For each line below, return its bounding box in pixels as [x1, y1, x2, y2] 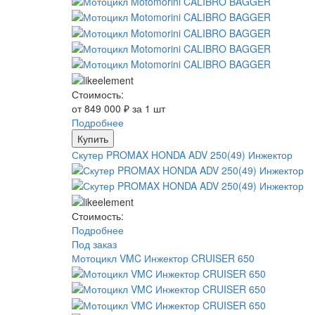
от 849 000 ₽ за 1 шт [72, 101, 165, 115]
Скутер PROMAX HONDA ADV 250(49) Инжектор [72, 147, 292, 162]
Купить [77, 131, 108, 146]
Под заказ [72, 236, 117, 251]
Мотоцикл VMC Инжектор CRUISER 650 [72, 250, 255, 265]
